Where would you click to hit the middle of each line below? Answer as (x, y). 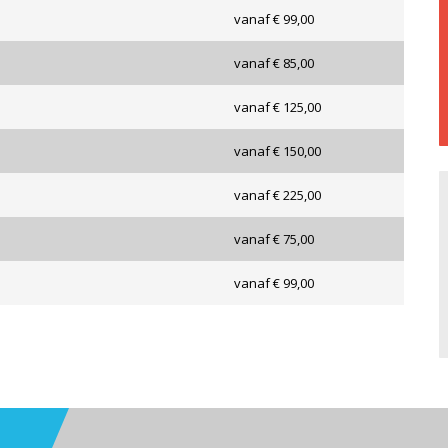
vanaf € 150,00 (277, 151)
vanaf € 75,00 (274, 239)
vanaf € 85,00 (274, 63)
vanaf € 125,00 (277, 107)
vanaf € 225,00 (277, 195)
